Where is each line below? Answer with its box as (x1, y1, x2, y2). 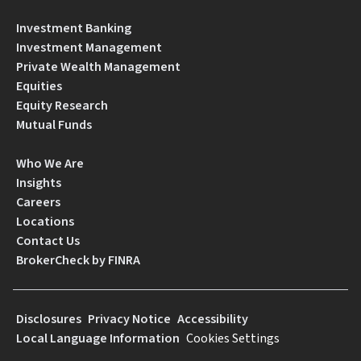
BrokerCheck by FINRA (16, 251, 140, 269)
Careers (16, 193, 60, 211)
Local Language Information (16, 329, 180, 347)
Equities (16, 77, 62, 95)
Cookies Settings (186, 329, 280, 347)
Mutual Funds (16, 115, 92, 134)
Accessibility (177, 309, 248, 328)
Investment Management (16, 38, 162, 56)
